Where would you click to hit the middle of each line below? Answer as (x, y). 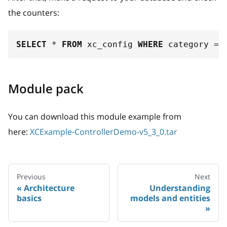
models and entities (170, 198)
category (188, 45)
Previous (31, 177)
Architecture (49, 188)
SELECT (31, 45)
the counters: (35, 13)
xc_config (110, 45)
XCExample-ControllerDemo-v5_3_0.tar (104, 132)
